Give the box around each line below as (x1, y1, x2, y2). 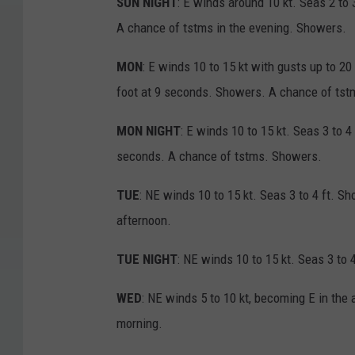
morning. (116, 315, 162, 331)
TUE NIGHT (116, 250, 177, 267)
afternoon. (116, 212, 171, 228)
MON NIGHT (116, 122, 181, 139)
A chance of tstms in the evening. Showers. (116, 19, 346, 36)
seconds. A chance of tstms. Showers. (116, 147, 322, 164)
